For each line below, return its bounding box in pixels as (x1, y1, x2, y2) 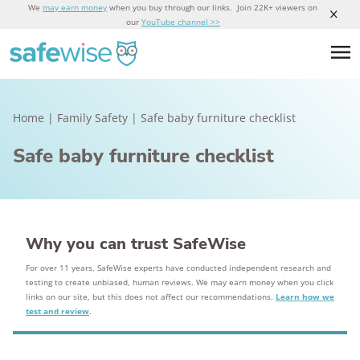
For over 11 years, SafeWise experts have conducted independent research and (26, 262, 331, 273)
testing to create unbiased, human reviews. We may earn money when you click (26, 276, 333, 288)
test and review (26, 305, 89, 317)
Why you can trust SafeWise (26, 233, 246, 255)
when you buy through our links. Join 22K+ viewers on (107, 2, 318, 13)
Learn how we (276, 291, 334, 302)
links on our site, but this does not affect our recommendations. (26, 291, 276, 302)
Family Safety (57, 110, 128, 125)
